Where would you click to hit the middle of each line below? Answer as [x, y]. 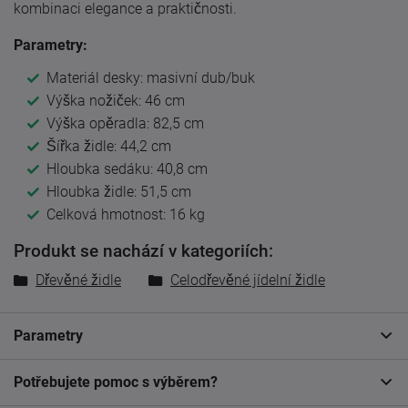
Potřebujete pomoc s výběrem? [116, 382]
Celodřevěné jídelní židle [248, 280]
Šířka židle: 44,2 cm [109, 147]
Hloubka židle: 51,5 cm [119, 192]
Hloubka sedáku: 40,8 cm [127, 169]
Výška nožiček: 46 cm [116, 101]
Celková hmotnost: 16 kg [126, 215]
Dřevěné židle [78, 280]
